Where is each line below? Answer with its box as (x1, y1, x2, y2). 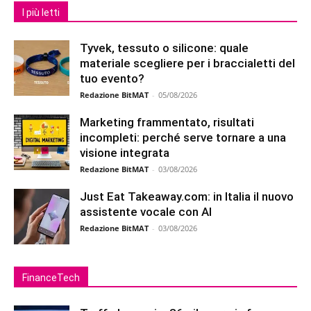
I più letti (22, 7, 60, 18)
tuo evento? (80, 72, 144, 85)
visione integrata (80, 146, 169, 160)
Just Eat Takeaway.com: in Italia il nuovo (80, 190, 294, 203)
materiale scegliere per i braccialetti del (80, 56, 295, 70)
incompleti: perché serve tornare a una (80, 131, 286, 144)
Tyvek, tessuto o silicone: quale (80, 41, 249, 55)
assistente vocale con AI (80, 205, 212, 219)
